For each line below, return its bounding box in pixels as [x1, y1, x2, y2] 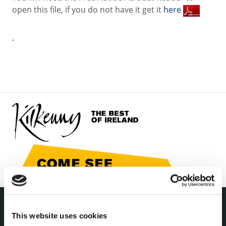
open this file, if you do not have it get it [12, 4, 163, 16]
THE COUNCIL [12, 215, 59, 224]
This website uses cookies [12, 211, 107, 220]
